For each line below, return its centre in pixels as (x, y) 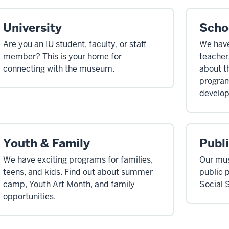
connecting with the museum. (59, 69)
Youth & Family (47, 143)
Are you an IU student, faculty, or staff (75, 44)
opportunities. (29, 197)
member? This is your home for (62, 57)
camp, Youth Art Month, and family (69, 185)
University (32, 28)
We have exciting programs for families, (78, 160)
